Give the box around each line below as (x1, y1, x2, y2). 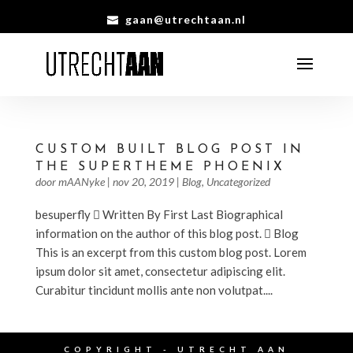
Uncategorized (206, 175, 270, 188)
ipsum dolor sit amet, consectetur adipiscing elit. (35, 264, 285, 278)
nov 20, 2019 (112, 175, 174, 188)
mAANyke (58, 175, 105, 188)
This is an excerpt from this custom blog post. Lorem (35, 245, 307, 259)
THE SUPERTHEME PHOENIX (35, 161, 285, 173)
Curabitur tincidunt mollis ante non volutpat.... (35, 283, 273, 297)
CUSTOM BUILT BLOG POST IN (35, 143, 304, 156)
